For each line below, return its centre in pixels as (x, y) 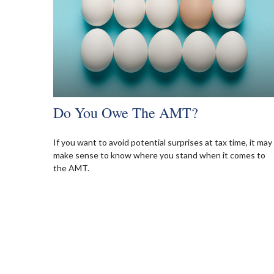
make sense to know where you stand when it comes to (159, 155)
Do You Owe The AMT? (126, 113)
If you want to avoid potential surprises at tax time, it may (163, 143)
